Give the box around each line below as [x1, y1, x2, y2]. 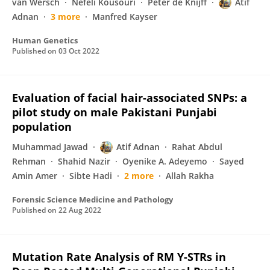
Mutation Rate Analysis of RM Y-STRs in [12, 250, 226, 264]
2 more [124, 170, 154, 181]
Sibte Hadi [69, 170, 112, 181]
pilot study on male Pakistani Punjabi [12, 105, 217, 119]
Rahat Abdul [172, 141, 222, 152]
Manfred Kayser [92, 11, 157, 22]
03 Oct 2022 [58, 46, 99, 56]
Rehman [12, 155, 46, 167]
